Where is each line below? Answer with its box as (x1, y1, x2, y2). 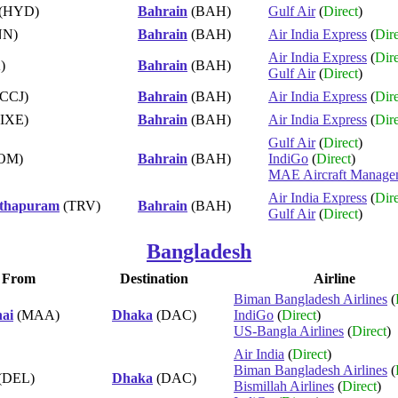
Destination (120, 270, 188, 286)
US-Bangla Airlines (234, 322, 344, 338)
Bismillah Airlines (234, 378, 334, 394)
